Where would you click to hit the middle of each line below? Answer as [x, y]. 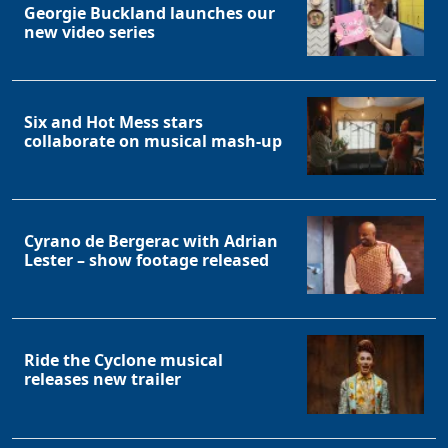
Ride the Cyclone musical [123, 360]
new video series [89, 31]
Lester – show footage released [146, 260]
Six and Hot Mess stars [113, 122]
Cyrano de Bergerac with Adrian [151, 241]
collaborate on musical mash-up [153, 141]
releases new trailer [102, 379]
